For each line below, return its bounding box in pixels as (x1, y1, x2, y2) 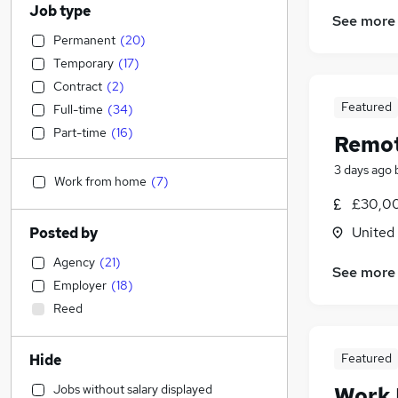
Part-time (53, 124, 107, 140)
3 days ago (334, 162, 392, 179)
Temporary (53, 55, 114, 71)
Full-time (53, 101, 103, 117)
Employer (53, 277, 107, 293)
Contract (53, 78, 102, 94)
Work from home (54, 173, 147, 189)
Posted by (29, 224, 98, 243)
